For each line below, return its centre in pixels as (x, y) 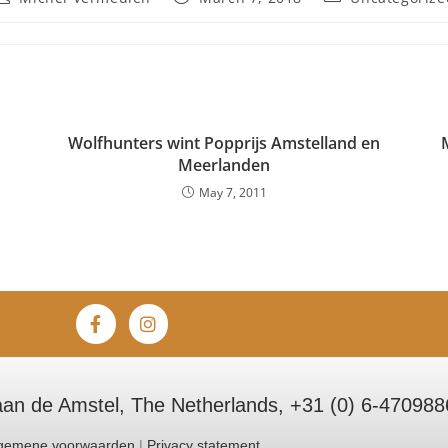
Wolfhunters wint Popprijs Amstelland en (224, 143)
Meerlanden (224, 165)
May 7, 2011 (232, 192)
